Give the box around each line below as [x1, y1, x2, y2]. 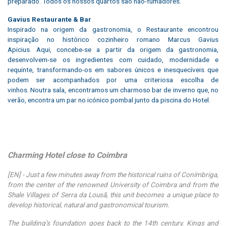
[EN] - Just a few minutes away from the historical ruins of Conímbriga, [8, 170, 218, 179]
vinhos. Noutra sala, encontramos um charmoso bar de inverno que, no [8, 85, 218, 94]
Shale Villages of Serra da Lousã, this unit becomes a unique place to [8, 190, 218, 199]
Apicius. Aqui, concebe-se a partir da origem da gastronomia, [8, 45, 218, 53]
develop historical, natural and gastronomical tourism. [8, 200, 169, 209]
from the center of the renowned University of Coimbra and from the [8, 180, 218, 189]
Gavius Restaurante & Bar [8, 15, 91, 23]
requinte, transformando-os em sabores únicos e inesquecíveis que [8, 65, 218, 74]
